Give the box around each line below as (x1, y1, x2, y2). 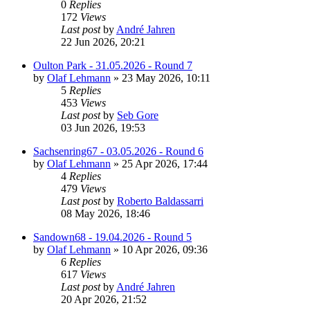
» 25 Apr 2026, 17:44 (111, 157, 208, 170)
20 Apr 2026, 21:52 (61, 293, 147, 305)
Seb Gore (117, 109, 158, 121)
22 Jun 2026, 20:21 (61, 35, 145, 48)
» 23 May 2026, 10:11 (111, 71, 210, 84)
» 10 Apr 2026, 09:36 (111, 243, 208, 255)
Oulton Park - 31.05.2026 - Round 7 (33, 59, 192, 71)
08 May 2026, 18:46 (61, 207, 150, 219)
